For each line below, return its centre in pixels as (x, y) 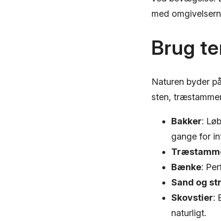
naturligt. (189, 213)
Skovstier (192, 197)
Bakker (186, 121)
